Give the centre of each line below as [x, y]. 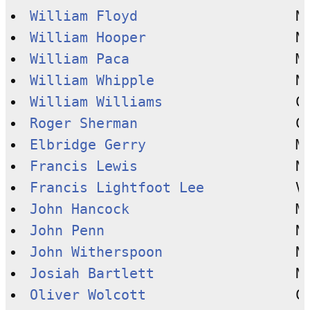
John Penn [67, 230]
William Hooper [88, 37]
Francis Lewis [83, 166]
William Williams [96, 102]
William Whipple [92, 80]
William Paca [79, 59]
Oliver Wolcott [88, 295]
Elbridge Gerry [88, 145]
